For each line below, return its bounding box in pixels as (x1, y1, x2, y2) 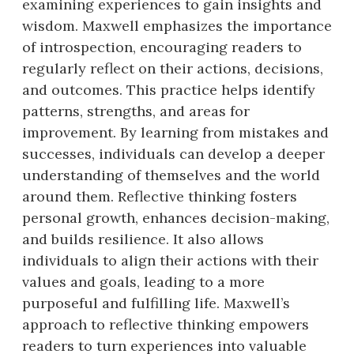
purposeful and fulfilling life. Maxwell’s (22, 293, 290, 312)
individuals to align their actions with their (22, 250, 318, 269)
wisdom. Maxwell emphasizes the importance (22, 16, 332, 35)
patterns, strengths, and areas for (22, 101, 250, 120)
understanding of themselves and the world (22, 165, 320, 184)
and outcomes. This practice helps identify (22, 80, 315, 99)
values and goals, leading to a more (22, 272, 265, 291)
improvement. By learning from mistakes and (22, 122, 329, 141)
